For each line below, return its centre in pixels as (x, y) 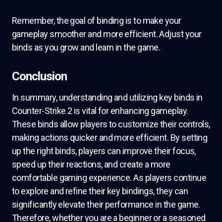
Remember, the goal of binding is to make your (97, 21)
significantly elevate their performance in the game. (106, 204)
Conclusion (40, 76)
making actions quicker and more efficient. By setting (110, 138)
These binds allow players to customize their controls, (111, 124)
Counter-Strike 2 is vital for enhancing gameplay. (100, 111)
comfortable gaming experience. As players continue (109, 178)
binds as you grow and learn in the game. (86, 47)
